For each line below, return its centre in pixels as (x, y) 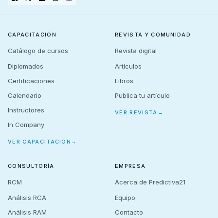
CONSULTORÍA (31, 166)
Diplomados (26, 66)
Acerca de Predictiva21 (150, 182)
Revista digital (136, 50)
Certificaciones (31, 81)
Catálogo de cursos (38, 50)
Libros (124, 81)
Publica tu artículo (142, 95)
